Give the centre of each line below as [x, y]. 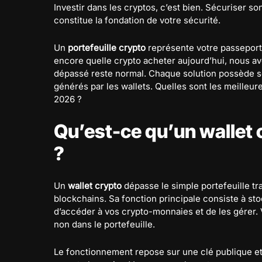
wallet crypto [95, 186]
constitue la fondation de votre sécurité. [137, 20]
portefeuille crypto [107, 48]
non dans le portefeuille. [104, 224]
